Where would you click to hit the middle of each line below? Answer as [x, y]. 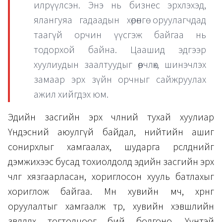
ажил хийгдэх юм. [71, 94]
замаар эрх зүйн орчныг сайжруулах [120, 80]
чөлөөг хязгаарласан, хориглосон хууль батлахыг [111, 177]
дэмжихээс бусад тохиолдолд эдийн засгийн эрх [111, 162]
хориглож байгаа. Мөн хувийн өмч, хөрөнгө [111, 192]
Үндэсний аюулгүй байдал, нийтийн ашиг [111, 132]
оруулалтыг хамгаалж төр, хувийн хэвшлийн [111, 206]
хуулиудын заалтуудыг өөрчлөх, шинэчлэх [120, 65]
